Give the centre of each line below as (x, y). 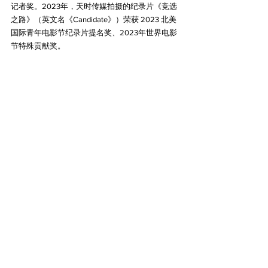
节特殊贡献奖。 (38, 46)
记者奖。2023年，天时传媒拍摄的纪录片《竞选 (94, 7)
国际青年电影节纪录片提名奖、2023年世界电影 (94, 33)
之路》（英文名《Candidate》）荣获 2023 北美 (94, 20)
